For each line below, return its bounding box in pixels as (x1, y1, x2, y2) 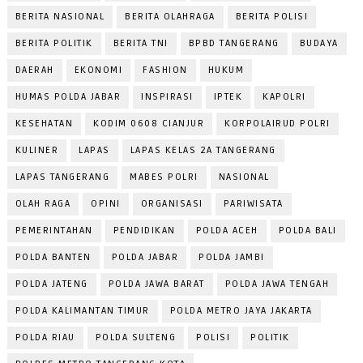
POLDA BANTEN (15, 251, 92, 264)
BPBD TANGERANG (188, 37, 280, 50)
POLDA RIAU (15, 331, 75, 344)
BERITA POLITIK (15, 37, 93, 50)
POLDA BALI (278, 224, 337, 237)
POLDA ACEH (195, 224, 258, 237)
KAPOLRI (263, 91, 306, 104)
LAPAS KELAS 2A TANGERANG (130, 144, 276, 157)
